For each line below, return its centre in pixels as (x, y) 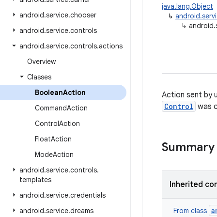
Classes (39, 77)
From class (191, 211)
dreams (82, 211)
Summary (188, 147)
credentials (88, 195)
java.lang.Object (187, 6)
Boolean (49, 93)
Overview (41, 62)
